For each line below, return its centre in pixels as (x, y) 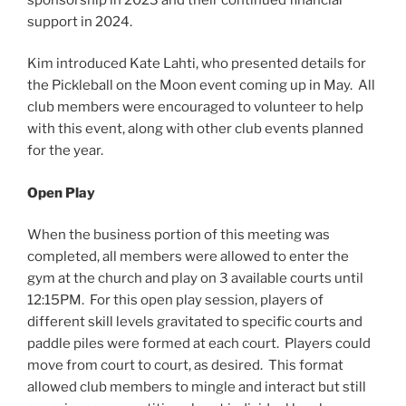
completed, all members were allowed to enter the (188, 257)
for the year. (65, 151)
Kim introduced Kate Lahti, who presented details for (197, 64)
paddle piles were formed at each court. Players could (199, 344)
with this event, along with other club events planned (195, 129)
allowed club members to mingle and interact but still (197, 387)
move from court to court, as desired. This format (185, 366)
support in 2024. (81, 21)
